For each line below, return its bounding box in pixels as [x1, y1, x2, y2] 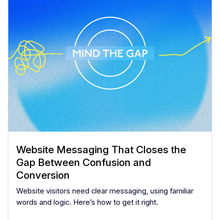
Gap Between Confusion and [16, 156, 151, 168]
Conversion [16, 168, 70, 181]
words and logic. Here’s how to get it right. [16, 197, 158, 207]
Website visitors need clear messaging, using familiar [16, 186, 193, 195]
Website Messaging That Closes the [16, 143, 186, 156]
